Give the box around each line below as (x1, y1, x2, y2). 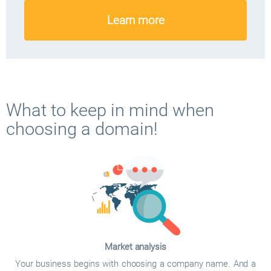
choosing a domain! (6, 119, 158, 139)
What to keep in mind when (6, 100, 214, 120)
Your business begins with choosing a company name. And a (15, 258, 256, 269)
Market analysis (105, 241, 166, 252)
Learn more (106, 13, 165, 27)
